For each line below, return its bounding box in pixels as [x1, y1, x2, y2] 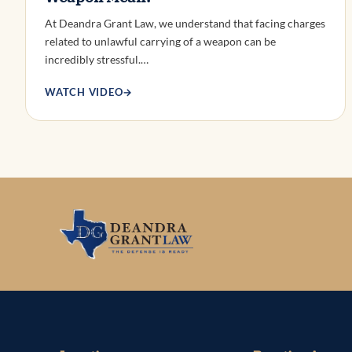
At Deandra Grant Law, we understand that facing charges [45, 16, 325, 30]
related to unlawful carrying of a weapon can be [45, 34, 276, 48]
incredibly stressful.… [45, 52, 148, 66]
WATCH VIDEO [45, 85, 123, 98]
